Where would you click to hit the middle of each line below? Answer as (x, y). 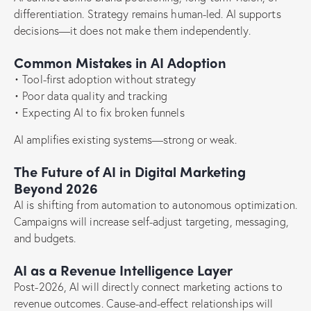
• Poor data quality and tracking (91, 95)
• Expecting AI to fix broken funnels (99, 112)
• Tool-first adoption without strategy (105, 78)
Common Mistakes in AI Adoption (120, 62)
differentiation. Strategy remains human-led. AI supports (148, 13)
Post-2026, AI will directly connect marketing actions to (148, 286)
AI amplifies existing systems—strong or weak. (126, 139)
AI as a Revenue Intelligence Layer (123, 269)
